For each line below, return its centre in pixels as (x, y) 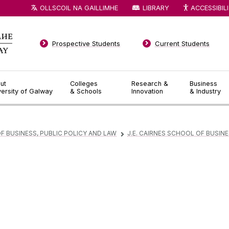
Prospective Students (86, 43)
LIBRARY (156, 8)
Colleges (84, 84)
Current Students (182, 43)
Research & (150, 84)
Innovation (147, 91)
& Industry (205, 91)
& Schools (86, 91)
